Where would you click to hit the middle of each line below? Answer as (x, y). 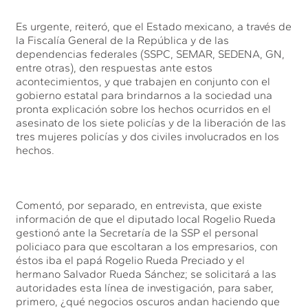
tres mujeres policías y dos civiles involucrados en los (148, 136)
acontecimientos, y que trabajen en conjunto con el (143, 81)
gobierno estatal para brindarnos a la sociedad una (144, 95)
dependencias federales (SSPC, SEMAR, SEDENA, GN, (151, 54)
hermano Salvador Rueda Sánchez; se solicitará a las (146, 274)
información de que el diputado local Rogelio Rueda (146, 219)
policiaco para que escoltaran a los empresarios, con (147, 246)
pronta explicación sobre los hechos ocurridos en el (144, 109)
